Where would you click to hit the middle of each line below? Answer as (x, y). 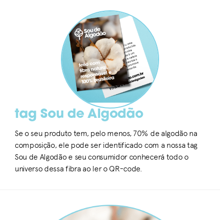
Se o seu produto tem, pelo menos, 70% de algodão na (106, 133)
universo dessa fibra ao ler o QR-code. (79, 169)
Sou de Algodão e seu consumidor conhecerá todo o (102, 157)
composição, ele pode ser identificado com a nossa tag (106, 145)
